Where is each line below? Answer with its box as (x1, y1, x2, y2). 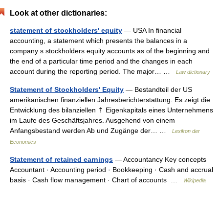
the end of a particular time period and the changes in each (10, 57, 193, 65)
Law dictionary (176, 69, 210, 75)
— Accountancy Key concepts (113, 155, 206, 163)
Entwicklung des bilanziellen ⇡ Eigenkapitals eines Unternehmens (10, 106, 213, 114)
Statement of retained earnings (10, 155, 113, 163)
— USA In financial (122, 26, 181, 34)
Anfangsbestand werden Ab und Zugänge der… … (10, 127, 172, 134)
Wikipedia (183, 177, 206, 183)
